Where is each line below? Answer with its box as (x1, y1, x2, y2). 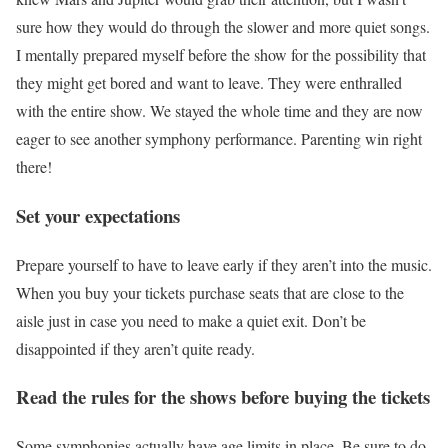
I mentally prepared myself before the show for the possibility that (16, 44, 426, 66)
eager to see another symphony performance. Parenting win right (16, 128, 422, 150)
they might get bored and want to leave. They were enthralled (16, 72, 402, 94)
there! (16, 156, 52, 178)
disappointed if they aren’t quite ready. (16, 337, 260, 359)
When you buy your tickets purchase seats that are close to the (16, 281, 404, 303)
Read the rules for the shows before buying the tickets (16, 383, 430, 411)
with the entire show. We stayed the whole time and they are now (16, 100, 423, 122)
